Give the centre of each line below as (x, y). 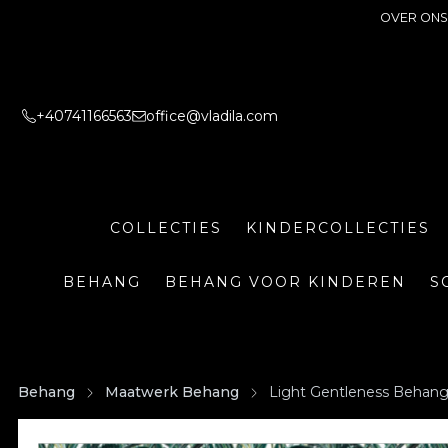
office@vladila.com (212, 115)
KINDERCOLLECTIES (338, 227)
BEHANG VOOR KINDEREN (285, 282)
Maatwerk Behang (172, 392)
